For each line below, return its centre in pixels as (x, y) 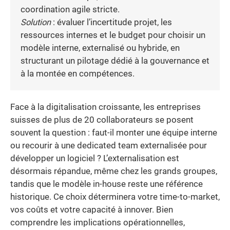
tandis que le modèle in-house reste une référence (107, 184)
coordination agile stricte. (70, 9)
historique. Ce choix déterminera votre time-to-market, (115, 197)
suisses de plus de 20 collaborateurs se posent (102, 120)
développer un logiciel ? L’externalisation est (95, 158)
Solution (36, 22)
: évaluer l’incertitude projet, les (111, 22)
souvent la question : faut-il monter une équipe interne (114, 132)
